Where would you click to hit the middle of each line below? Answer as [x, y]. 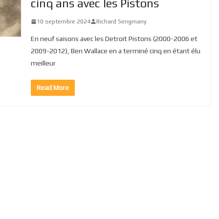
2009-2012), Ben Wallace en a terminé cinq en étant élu [115, 51]
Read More [53, 87]
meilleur [43, 63]
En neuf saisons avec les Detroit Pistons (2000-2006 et [114, 38]
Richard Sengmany [121, 21]
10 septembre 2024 [63, 21]
